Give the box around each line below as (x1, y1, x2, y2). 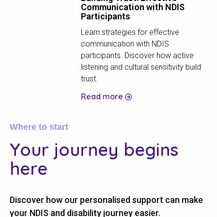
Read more (80, 91, 125, 101)
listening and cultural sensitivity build (80, 62, 201, 72)
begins (124, 138, 178, 160)
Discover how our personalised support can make (10, 194, 203, 205)
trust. (80, 74, 98, 83)
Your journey (10, 138, 124, 160)
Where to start (10, 122, 68, 132)
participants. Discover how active (80, 50, 194, 60)
